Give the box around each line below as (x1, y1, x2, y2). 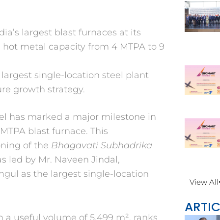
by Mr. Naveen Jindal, (25, 154, 120, 165)
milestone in (101, 111, 156, 122)
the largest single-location (33, 168, 149, 179)
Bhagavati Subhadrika (51, 139, 152, 151)
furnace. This (52, 125, 108, 137)
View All (190, 177, 219, 187)
